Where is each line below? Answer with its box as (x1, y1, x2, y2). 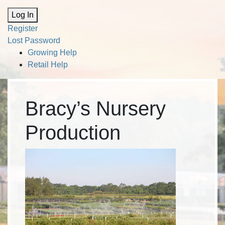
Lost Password (8, 36, 60, 45)
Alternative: (8, 4, 48, 13)
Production (25, 122, 121, 144)
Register (8, 24, 38, 33)
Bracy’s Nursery (25, 97, 166, 120)
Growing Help (28, 48, 77, 57)
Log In (12, 11, 34, 19)
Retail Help (28, 60, 68, 69)
